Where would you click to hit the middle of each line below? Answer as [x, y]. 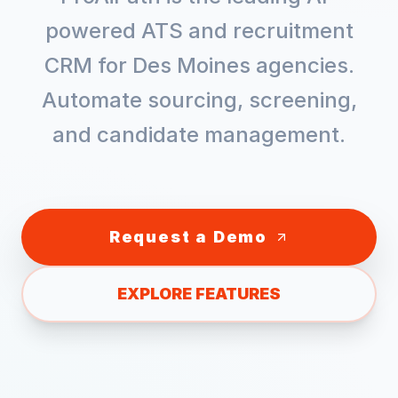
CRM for [88, 65]
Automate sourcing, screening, [199, 100]
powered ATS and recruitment [199, 31]
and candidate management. [199, 135]
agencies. [302, 65]
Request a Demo [188, 237]
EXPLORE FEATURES [199, 294]
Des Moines [191, 65]
